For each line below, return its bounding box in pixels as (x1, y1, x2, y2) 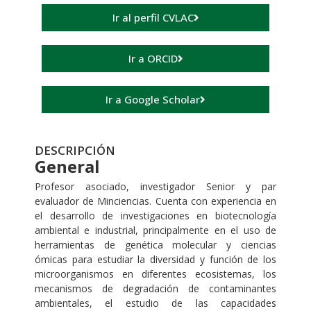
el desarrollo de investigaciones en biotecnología (35, 209, 276, 223)
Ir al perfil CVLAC (112, 10, 194, 25)
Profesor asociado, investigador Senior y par (35, 180, 276, 194)
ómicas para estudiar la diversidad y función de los (35, 253, 276, 267)
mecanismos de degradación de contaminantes (35, 282, 276, 296)
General (35, 155, 100, 178)
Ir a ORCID (128, 51, 178, 66)
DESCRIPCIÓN (35, 142, 115, 159)
